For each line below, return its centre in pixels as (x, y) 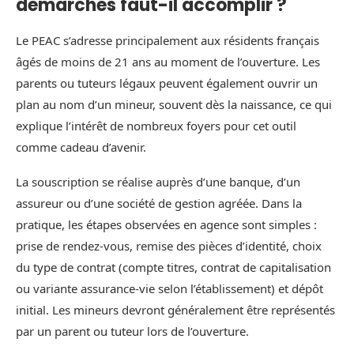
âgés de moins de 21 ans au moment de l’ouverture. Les (168, 62)
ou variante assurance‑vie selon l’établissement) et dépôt (169, 289)
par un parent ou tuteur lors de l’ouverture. (132, 331)
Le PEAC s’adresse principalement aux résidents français (168, 41)
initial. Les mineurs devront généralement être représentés (175, 310)
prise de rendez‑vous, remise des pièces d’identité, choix (169, 246)
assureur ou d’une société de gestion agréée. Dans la (159, 203)
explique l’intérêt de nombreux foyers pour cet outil (156, 126)
